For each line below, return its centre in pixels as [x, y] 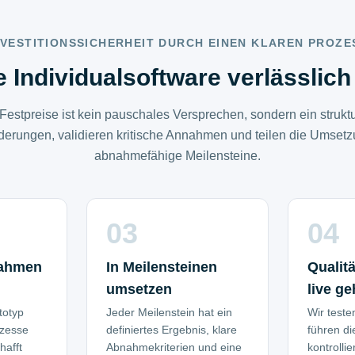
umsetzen [139, 289]
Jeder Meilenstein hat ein [169, 312]
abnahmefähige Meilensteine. [177, 156]
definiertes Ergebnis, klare [171, 330]
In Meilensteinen [161, 267]
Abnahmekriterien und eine [174, 347]
